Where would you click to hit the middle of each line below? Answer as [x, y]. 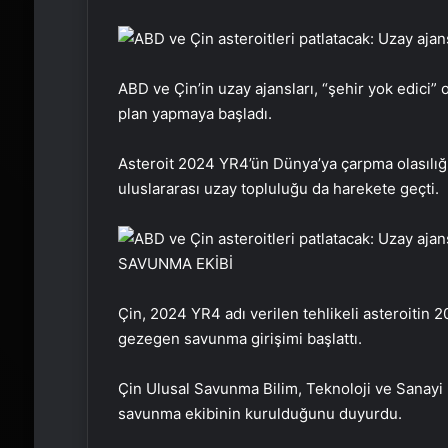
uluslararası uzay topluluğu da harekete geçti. [278, 188]
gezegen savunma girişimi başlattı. [239, 338]
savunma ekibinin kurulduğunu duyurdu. [259, 413]
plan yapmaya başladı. [194, 113]
